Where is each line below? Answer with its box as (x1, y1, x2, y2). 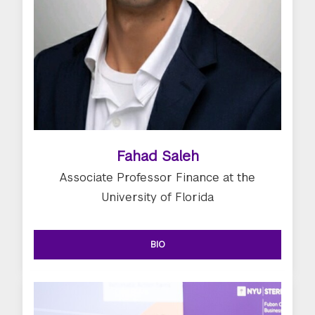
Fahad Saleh (116, 146, 199, 165)
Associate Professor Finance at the (60, 169, 255, 185)
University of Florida (101, 189, 214, 205)
